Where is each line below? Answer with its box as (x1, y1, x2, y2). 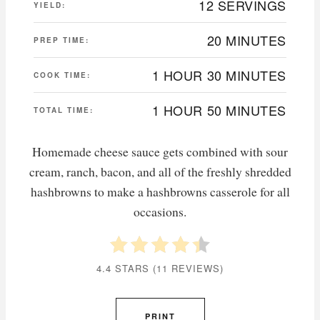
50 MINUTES (206, 101, 286, 120)
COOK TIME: (34, 70, 91, 81)
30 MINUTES (206, 66, 286, 85)
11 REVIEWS (156, 261, 220, 276)
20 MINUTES (206, 31, 286, 50)
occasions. (134, 203, 186, 221)
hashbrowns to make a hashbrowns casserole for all (30, 183, 290, 201)
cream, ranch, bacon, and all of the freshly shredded (29, 163, 291, 181)
